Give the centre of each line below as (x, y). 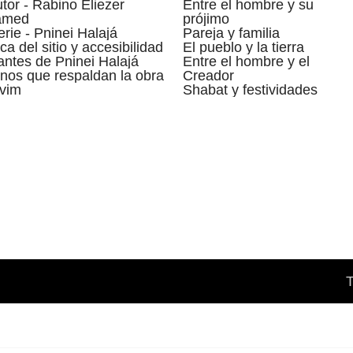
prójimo (206, 19)
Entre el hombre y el (247, 61)
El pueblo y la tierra (244, 47)
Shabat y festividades (251, 89)
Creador (209, 75)
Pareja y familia (232, 33)
